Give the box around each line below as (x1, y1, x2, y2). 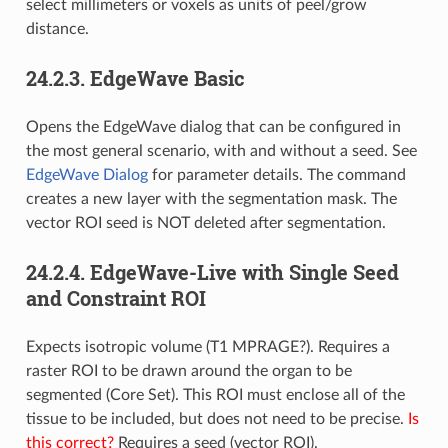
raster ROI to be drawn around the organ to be (25, 363, 352, 380)
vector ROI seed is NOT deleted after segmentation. (25, 215, 386, 232)
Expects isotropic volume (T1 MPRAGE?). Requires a (25, 339, 390, 356)
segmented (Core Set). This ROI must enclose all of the (25, 387, 405, 404)
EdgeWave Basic (89, 65, 245, 92)
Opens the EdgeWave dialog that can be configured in (25, 119, 401, 136)
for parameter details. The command (147, 167, 406, 184)
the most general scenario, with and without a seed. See (25, 143, 417, 160)
